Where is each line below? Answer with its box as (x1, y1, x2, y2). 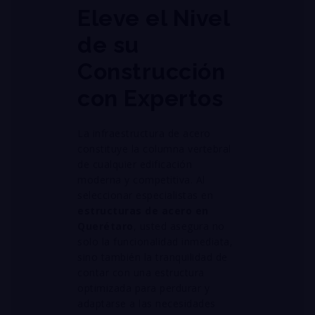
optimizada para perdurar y (77, 281, 210, 295)
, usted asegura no (133, 219, 225, 233)
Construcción (77, 58, 225, 84)
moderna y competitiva (77, 173, 191, 186)
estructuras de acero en (77, 204, 209, 217)
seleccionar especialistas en (77, 188, 213, 202)
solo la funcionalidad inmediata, (77, 235, 233, 248)
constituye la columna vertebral (77, 142, 231, 155)
